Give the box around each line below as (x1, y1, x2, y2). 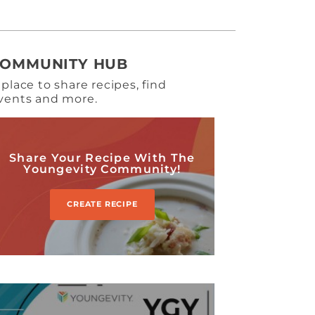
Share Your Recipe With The (9, 150, 195, 165)
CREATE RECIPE (67, 199, 138, 209)
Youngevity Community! (23, 162, 181, 176)
